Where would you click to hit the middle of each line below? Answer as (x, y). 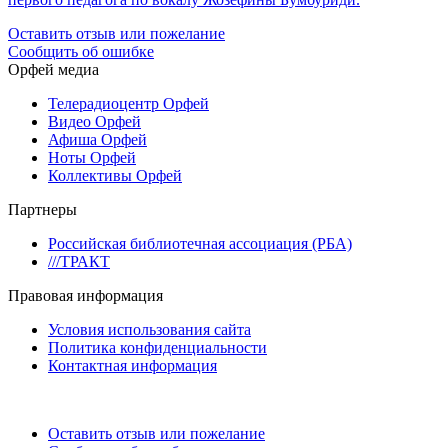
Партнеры (42, 209)
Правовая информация (85, 295)
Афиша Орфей (97, 139)
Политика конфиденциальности (157, 347)
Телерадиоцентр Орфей (128, 103)
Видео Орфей (94, 121)
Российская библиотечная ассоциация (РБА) (200, 243)
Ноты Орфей (92, 157)
